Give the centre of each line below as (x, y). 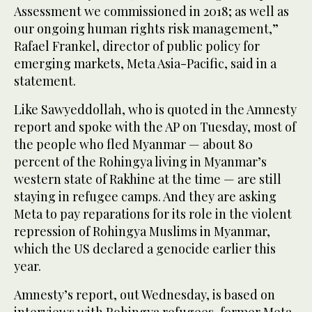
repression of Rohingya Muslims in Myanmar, (142, 231)
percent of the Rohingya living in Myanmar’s (140, 161)
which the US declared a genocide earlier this (145, 248)
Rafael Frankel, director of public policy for (137, 46)
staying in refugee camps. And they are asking (145, 196)
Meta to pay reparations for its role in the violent (153, 213)
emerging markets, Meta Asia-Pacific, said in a (145, 63)
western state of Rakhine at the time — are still (148, 179)
